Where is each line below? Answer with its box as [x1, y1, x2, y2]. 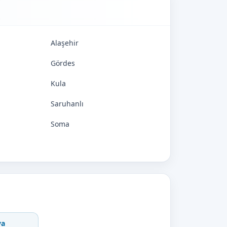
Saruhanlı [51, 99, 84, 108]
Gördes [51, 58, 75, 68]
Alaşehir [51, 38, 79, 48]
